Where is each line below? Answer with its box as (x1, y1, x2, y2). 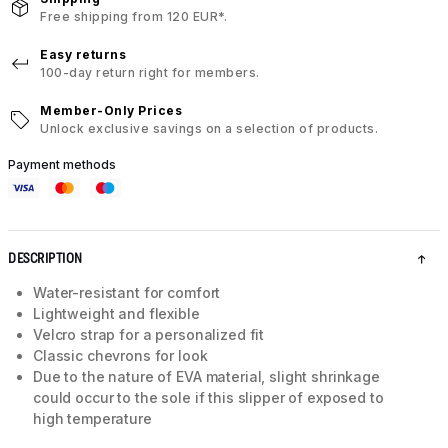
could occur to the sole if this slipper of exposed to (33, 389, 384, 407)
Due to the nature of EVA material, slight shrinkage (33, 368, 380, 386)
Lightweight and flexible (33, 305, 200, 323)
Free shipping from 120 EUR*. (40, 9, 227, 24)
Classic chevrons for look (33, 347, 208, 365)
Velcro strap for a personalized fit (33, 326, 265, 344)
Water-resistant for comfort (33, 284, 221, 302)
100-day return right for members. (40, 65, 260, 80)
